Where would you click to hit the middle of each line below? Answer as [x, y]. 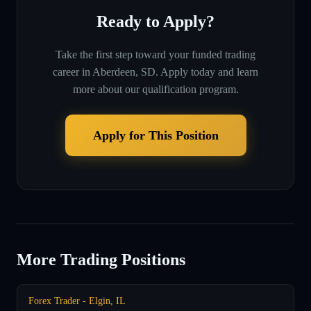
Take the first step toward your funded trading [155, 54]
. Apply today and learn [207, 72]
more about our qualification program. [155, 89]
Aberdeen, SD [124, 72]
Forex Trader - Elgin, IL [77, 300]
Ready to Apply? [155, 21]
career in [72, 72]
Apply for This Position [155, 135]
